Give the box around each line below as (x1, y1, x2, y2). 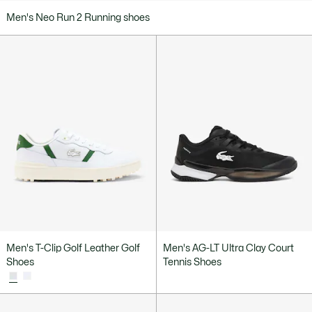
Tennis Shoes (162, 257, 221, 267)
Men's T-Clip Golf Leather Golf (6, 243, 140, 253)
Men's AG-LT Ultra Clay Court (162, 243, 294, 253)
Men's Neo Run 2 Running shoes (6, 13, 150, 22)
